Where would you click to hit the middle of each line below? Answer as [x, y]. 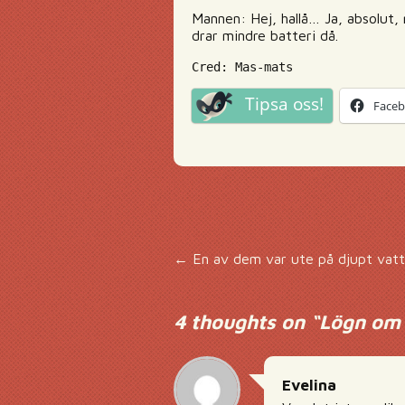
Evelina [309, 385]
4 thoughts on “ [246, 322]
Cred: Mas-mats [242, 67]
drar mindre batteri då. [265, 35]
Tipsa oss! [284, 104]
